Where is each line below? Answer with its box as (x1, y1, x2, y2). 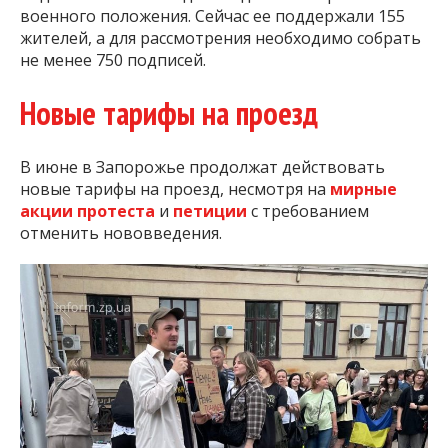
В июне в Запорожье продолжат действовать (20, 156, 385, 179)
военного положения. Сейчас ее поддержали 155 (20, 4, 405, 27)
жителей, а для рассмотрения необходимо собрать (20, 26, 421, 49)
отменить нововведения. (20, 222, 222, 245)
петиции (173, 200, 251, 223)
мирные (330, 178, 397, 201)
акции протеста (20, 200, 155, 223)
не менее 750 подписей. (20, 48, 206, 71)
